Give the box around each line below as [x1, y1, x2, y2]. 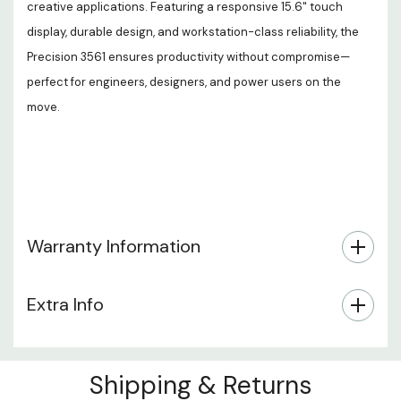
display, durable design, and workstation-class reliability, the [27, 24, 359, 39]
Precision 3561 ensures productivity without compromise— [27, 49, 350, 64]
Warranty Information [27, 235, 200, 258]
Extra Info [27, 293, 104, 316]
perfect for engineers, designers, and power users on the [27, 74, 341, 90]
